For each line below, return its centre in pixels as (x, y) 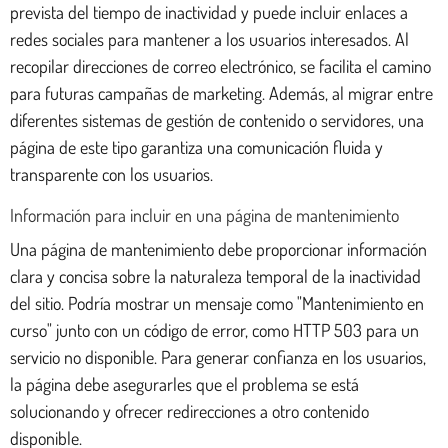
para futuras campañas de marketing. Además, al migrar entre (221, 92)
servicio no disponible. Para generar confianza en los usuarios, (218, 356)
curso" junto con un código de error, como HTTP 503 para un (214, 329)
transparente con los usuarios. (111, 173)
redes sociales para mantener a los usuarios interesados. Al (209, 38)
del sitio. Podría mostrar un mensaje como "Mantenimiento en (217, 302)
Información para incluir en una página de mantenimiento (204, 214)
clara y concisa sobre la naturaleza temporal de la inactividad (215, 275)
